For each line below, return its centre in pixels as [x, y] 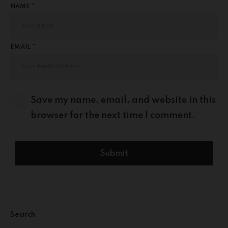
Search [23, 215]
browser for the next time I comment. [113, 115]
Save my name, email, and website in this [123, 100]
